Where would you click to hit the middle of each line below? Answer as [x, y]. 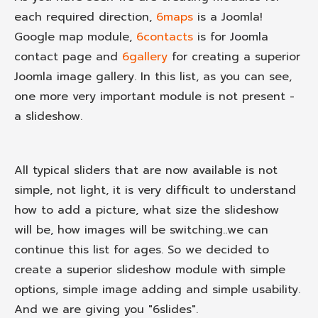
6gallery [145, 56]
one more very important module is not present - [154, 96]
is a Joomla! [230, 17]
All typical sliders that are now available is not [146, 170]
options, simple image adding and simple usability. [157, 289]
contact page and [66, 56]
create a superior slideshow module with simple [150, 269]
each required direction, [85, 17]
